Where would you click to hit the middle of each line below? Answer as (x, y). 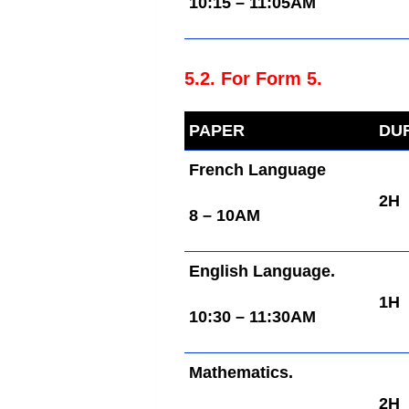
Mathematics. (241, 373)
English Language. (262, 272)
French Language (260, 170)
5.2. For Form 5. (253, 79)
